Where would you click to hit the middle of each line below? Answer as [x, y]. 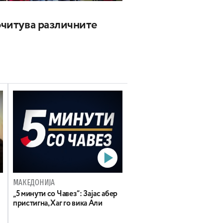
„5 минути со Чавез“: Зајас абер [65, 194]
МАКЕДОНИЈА [34, 183]
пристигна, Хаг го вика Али [58, 204]
